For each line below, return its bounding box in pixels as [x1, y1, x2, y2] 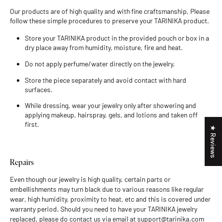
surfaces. [25, 85, 53, 94]
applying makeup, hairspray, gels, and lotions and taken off [25, 111, 198, 119]
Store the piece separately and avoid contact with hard [25, 75, 186, 84]
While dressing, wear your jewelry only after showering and [25, 101, 196, 110]
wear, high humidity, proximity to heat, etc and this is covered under [10, 195, 211, 204]
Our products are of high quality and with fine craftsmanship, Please [10, 6, 210, 15]
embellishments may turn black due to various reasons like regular [10, 185, 204, 194]
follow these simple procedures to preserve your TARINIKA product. [10, 16, 209, 25]
